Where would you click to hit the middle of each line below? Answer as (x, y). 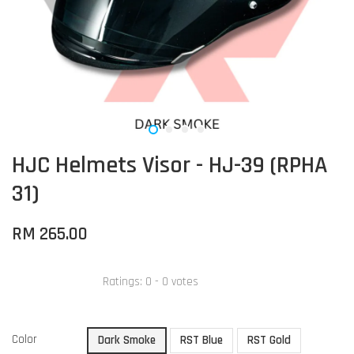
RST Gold (269, 340)
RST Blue (201, 340)
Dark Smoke (127, 340)
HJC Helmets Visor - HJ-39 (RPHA (169, 165)
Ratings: (124, 281)
